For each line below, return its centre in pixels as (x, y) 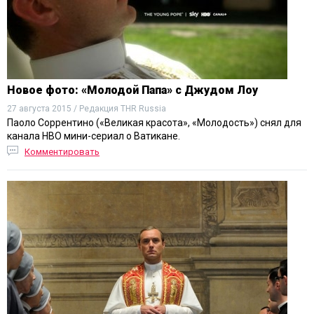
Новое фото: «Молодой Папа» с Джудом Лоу (132, 90)
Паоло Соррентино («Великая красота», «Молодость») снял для (154, 123)
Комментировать (62, 152)
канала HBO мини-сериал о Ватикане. (94, 136)
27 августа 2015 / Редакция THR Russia (87, 109)
